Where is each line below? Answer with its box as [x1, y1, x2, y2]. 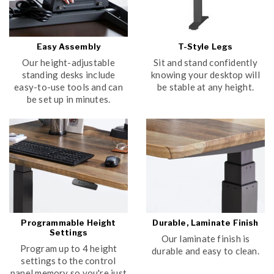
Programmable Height [21, 218, 116, 228]
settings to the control [21, 255, 116, 267]
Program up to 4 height [20, 243, 117, 254]
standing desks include [21, 69, 116, 81]
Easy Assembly [36, 42, 101, 52]
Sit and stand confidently [154, 57, 257, 68]
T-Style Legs [178, 42, 233, 52]
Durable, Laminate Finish [152, 218, 259, 228]
